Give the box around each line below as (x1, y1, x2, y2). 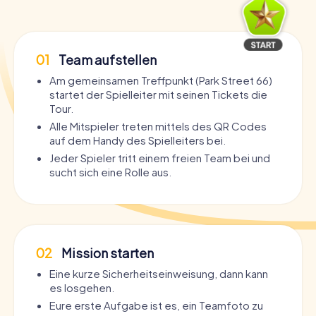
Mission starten (59, 245, 154, 262)
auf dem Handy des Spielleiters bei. (49, 133, 226, 147)
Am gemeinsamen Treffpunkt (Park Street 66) (49, 73, 272, 87)
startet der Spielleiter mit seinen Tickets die (49, 87, 267, 102)
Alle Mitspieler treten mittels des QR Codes (49, 119, 267, 133)
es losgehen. (49, 281, 114, 295)
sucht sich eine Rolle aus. (49, 165, 171, 179)
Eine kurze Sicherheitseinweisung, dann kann (49, 267, 268, 281)
